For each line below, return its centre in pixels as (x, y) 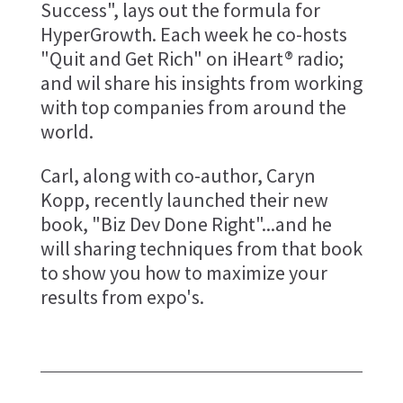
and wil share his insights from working (201, 83)
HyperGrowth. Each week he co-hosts (193, 35)
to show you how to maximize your (184, 273)
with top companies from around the (193, 107)
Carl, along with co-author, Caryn (178, 176)
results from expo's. (122, 297)
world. (67, 132)
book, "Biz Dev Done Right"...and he (186, 224)
